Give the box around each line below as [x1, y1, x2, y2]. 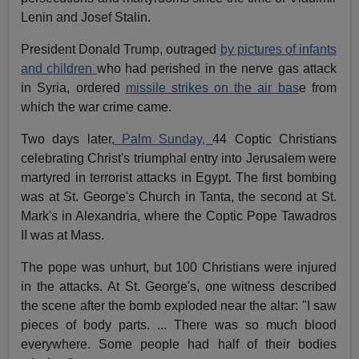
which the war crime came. [21, 99, 172, 114]
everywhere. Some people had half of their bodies [21, 337, 337, 351]
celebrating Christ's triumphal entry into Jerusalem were [21, 151, 337, 165]
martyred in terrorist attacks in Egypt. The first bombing [21, 170, 337, 184]
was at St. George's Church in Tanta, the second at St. [21, 189, 337, 204]
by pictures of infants [220, 42, 337, 56]
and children [21, 61, 97, 75]
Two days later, [21, 131, 115, 146]
